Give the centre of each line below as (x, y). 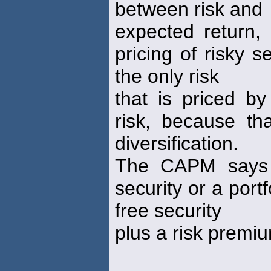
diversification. (177, 143)
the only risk (167, 76)
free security (168, 210)
